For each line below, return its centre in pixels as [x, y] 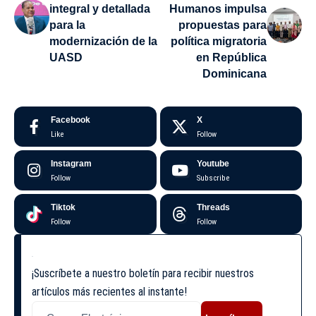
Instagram [71, 164]
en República [231, 58]
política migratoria [219, 42]
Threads [213, 208]
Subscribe [213, 178]
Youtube [213, 164]
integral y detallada [100, 9]
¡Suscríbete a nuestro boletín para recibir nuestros [143, 274]
